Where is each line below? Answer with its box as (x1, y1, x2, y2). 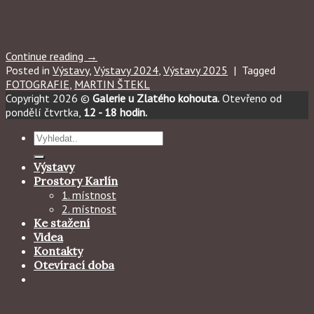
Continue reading (6, 48, 86, 63)
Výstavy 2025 (163, 62, 228, 77)
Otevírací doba (34, 257, 114, 272)
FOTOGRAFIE (6, 76, 69, 91)
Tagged (242, 62, 275, 77)
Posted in (6, 62, 53, 77)
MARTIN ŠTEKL (74, 76, 150, 91)
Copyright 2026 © (6, 90, 93, 105)
